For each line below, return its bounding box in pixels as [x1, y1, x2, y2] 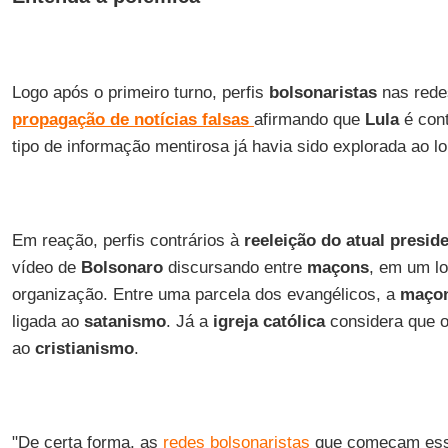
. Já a [165, 312, 213, 331]
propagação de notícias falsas [11, 110, 249, 129]
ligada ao [11, 312, 79, 331]
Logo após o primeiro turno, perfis [11, 83, 269, 102]
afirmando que [253, 110, 365, 129]
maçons [306, 258, 369, 277]
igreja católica [212, 312, 325, 331]
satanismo [78, 312, 166, 331]
